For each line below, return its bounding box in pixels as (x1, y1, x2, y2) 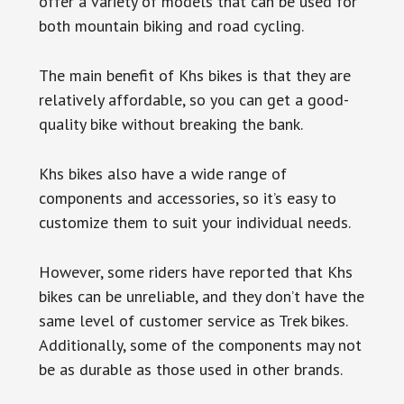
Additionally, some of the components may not (38, 335, 362, 355)
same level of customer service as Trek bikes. (38, 310, 347, 331)
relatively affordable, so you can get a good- (38, 89, 349, 110)
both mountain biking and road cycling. (38, 15, 304, 36)
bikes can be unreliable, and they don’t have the (38, 286, 364, 307)
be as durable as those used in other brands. (38, 359, 343, 380)
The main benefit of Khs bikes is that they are (38, 65, 351, 86)
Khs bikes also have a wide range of (38, 163, 287, 184)
